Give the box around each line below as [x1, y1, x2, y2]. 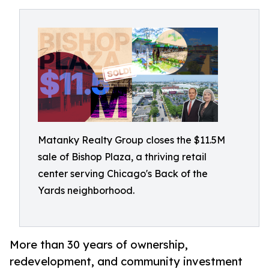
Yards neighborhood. [38, 184, 134, 196]
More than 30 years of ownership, [10, 238, 188, 252]
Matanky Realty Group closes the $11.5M [38, 134, 225, 146]
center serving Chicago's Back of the [38, 168, 208, 180]
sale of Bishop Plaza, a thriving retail [38, 151, 207, 163]
